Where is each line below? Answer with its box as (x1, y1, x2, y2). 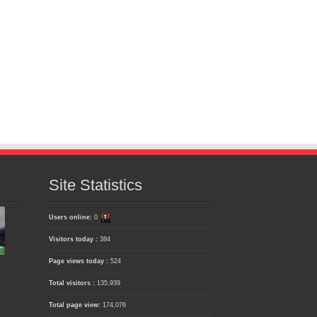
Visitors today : (48, 236, 100, 243)
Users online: (48, 214, 94, 221)
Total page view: (48, 301, 103, 309)
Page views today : (48, 258, 110, 265)
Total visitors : (48, 279, 97, 287)
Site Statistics (48, 176, 142, 195)
